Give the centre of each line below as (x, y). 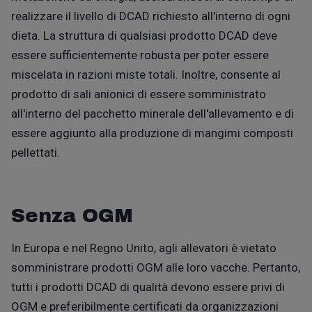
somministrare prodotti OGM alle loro (111, 267)
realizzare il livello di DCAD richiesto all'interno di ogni (151, 16)
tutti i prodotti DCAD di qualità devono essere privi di (148, 287)
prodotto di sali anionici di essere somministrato (139, 94)
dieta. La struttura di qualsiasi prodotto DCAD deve (144, 35)
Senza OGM (72, 215)
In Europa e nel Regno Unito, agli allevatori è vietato (144, 248)
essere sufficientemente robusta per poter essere (140, 55)
